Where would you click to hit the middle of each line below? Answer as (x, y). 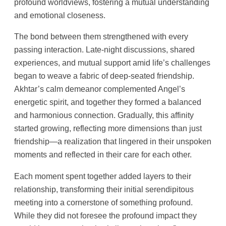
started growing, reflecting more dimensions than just (108, 128)
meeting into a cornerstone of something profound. (103, 202)
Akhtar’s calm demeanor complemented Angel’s (100, 89)
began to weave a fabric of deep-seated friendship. (104, 76)
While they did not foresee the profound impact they (105, 215)
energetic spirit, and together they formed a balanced (108, 102)
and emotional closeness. (60, 15)
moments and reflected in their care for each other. (103, 155)
